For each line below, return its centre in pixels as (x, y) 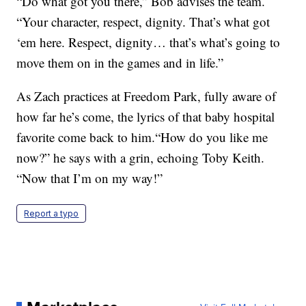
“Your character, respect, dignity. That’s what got (143, 22)
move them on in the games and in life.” (120, 63)
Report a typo (52, 214)
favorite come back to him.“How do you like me (142, 137)
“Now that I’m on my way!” (90, 178)
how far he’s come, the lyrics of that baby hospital (146, 117)
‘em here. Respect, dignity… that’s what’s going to (149, 42)
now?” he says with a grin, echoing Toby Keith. (141, 158)
